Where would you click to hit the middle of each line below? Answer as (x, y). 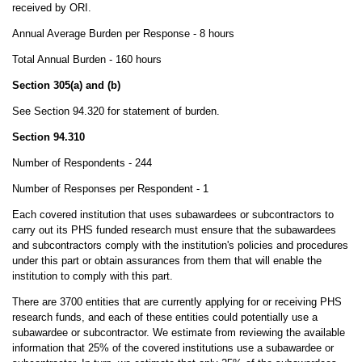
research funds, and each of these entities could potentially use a (164, 317)
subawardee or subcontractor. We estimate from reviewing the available (178, 333)
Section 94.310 (48, 137)
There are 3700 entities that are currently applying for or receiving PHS (177, 302)
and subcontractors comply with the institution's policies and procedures (180, 245)
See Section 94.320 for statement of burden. (116, 111)
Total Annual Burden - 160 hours (86, 59)
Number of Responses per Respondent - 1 (110, 189)
